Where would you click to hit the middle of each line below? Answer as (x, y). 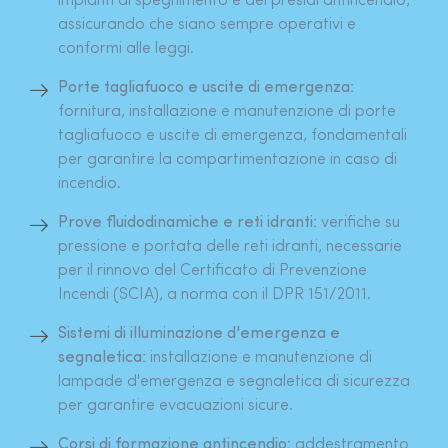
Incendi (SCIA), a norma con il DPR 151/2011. (214, 294)
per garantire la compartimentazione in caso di (227, 159)
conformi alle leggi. (125, 48)
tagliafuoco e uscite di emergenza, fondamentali (232, 135)
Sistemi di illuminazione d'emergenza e (198, 333)
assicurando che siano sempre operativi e (206, 24)
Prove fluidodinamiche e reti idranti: (189, 222)
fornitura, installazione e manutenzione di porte (226, 111)
